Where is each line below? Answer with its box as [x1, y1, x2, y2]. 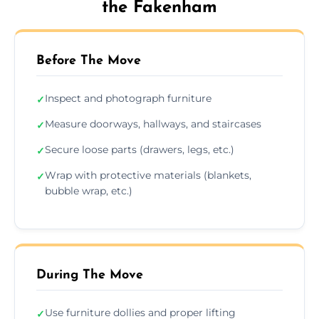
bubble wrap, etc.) [45, 184, 132, 197]
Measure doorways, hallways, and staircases [45, 117, 261, 130]
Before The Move [36, 53, 141, 68]
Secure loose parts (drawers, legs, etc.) [45, 142, 234, 156]
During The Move [36, 268, 143, 282]
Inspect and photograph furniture [45, 91, 211, 105]
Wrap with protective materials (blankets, [45, 168, 251, 182]
